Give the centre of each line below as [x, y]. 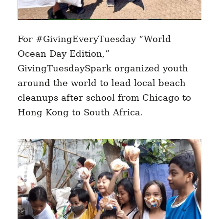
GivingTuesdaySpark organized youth [103, 68]
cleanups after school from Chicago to [104, 98]
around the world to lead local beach [101, 83]
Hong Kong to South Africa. [80, 112]
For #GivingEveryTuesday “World [94, 39]
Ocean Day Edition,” [63, 54]
